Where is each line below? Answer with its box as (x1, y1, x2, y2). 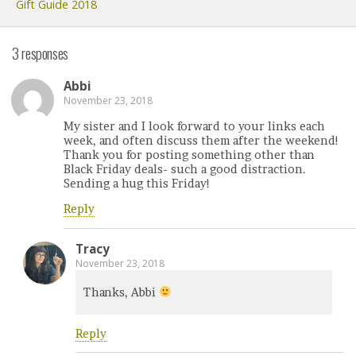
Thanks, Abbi (83, 285, 159, 300)
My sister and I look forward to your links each (64, 118, 325, 133)
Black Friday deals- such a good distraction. (64, 161, 306, 176)
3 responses (12, 41, 68, 64)
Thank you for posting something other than (64, 147, 315, 162)
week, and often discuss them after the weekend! (64, 133, 339, 148)
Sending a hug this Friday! (64, 176, 211, 191)
